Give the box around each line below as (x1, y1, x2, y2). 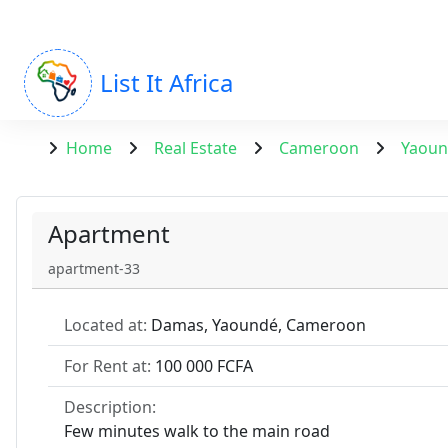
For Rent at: (64, 355, 155, 377)
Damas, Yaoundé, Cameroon (147, 314, 366, 336)
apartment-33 (48, 259, 140, 278)
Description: (64, 396, 156, 418)
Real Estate (154, 137, 237, 159)
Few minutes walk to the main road (64, 420, 334, 442)
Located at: (64, 314, 147, 336)
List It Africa (100, 65, 233, 99)
